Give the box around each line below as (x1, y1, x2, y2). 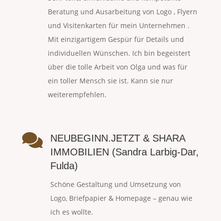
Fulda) (50, 160, 78, 172)
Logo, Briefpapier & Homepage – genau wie (50, 193, 192, 203)
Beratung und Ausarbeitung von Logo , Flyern (47, 7, 197, 17)
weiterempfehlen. (47, 90, 107, 100)
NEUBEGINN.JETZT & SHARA (50, 133, 185, 144)
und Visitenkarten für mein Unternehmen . (47, 21, 189, 31)
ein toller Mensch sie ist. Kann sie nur (47, 76, 173, 86)
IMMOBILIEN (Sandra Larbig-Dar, (50, 147, 199, 158)
